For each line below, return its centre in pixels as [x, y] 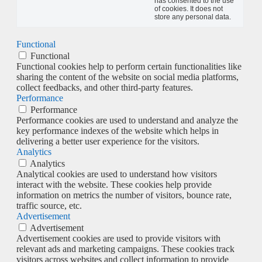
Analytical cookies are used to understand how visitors [117, 174]
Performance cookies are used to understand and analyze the [127, 120]
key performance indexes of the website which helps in [118, 130]
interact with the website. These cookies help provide [114, 184]
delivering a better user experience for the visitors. [108, 141]
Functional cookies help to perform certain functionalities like [129, 66]
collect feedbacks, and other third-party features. [105, 87]
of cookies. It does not [189, 8]
